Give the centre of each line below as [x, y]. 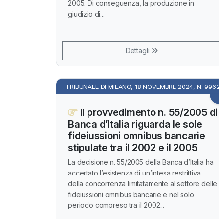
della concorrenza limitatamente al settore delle [143, 184]
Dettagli [138, 51]
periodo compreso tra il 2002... [116, 205]
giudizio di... [86, 14]
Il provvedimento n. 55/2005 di [147, 112]
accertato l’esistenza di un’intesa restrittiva [134, 173]
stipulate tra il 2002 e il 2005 [133, 148]
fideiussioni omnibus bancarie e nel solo [131, 194]
